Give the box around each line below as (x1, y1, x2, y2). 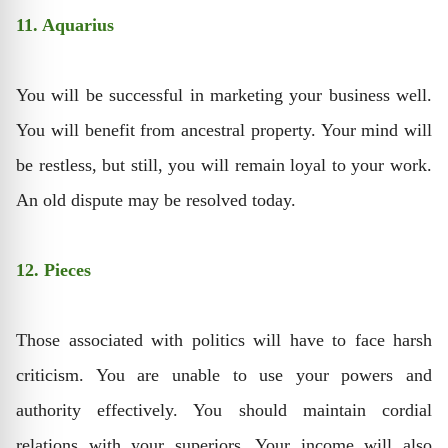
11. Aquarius (16, 15, 114, 35)
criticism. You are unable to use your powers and (16, 365, 432, 385)
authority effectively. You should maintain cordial (16, 400, 432, 420)
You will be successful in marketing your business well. (16, 85, 432, 105)
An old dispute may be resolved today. (16, 190, 296, 210)
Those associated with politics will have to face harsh (16, 330, 432, 350)
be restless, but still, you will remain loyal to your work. (16, 155, 432, 175)
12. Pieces (16, 260, 91, 280)
